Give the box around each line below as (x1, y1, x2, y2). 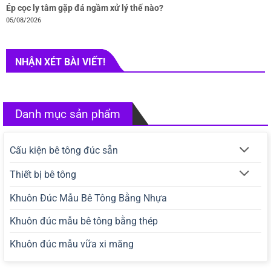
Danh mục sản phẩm (15, 107, 120, 122)
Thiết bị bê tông (10, 168, 76, 180)
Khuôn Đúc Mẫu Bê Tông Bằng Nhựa (10, 192, 167, 204)
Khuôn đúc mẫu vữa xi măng (10, 238, 134, 250)
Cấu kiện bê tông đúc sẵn (10, 145, 118, 157)
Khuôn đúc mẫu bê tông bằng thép (10, 215, 158, 227)
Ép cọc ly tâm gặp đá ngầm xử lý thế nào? (5, 3, 163, 13)
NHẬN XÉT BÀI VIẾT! (15, 56, 105, 68)
